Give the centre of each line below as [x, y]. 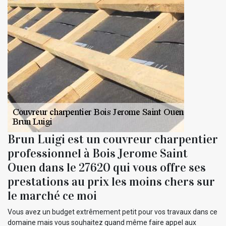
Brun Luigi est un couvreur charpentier [113, 139]
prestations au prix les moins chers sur [111, 181]
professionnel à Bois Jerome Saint [98, 153]
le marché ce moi [52, 195]
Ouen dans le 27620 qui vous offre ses [107, 167]
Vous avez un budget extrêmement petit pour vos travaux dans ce [112, 212]
